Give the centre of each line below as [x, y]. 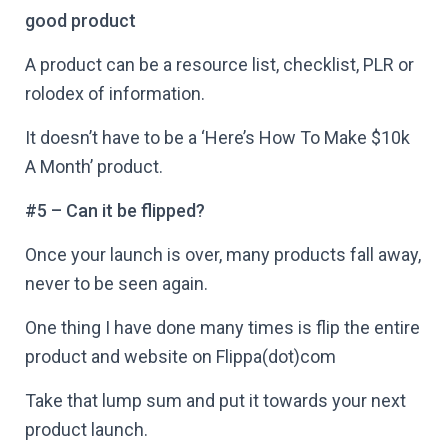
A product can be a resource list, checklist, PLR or [219, 64]
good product [80, 20]
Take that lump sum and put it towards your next [215, 400]
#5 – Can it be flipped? [115, 210]
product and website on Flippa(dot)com [180, 356]
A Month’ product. [94, 166]
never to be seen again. [116, 283]
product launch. [86, 429]
